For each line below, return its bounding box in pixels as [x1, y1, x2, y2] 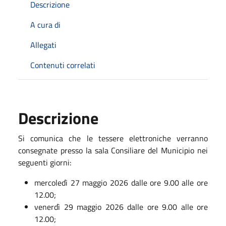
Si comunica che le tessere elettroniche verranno [18, 132, 208, 144]
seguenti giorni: [18, 156, 71, 168]
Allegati [30, 38, 56, 51]
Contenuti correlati [30, 59, 95, 71]
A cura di [30, 18, 61, 31]
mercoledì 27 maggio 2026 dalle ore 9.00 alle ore [34, 176, 208, 189]
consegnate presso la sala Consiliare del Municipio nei [18, 144, 208, 156]
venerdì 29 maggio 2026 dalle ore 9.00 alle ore [34, 200, 208, 213]
